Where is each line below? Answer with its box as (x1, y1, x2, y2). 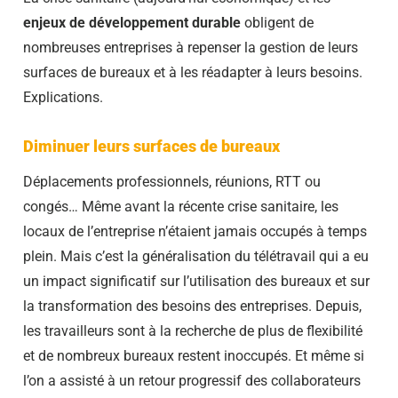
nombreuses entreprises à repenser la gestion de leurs (23, 38, 358, 56)
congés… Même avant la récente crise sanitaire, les (23, 197, 338, 215)
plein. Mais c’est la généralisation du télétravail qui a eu (23, 247, 369, 265)
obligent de (241, 13, 314, 31)
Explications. (23, 88, 103, 106)
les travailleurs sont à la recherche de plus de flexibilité (23, 322, 362, 339)
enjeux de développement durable (23, 13, 241, 31)
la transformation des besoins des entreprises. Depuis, (23, 297, 362, 314)
